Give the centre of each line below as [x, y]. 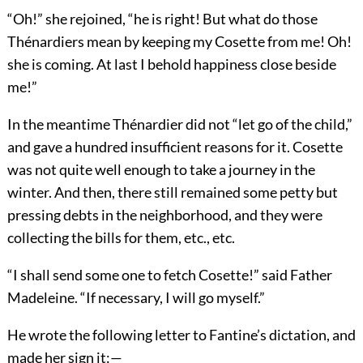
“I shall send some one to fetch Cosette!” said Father [169, 274]
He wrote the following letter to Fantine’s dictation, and [181, 334]
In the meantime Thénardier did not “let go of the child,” [179, 124]
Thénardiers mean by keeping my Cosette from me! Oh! [179, 41]
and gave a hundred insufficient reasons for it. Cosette [175, 146]
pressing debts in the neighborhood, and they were [164, 214]
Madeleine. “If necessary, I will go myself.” [136, 297]
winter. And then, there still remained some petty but [172, 192]
